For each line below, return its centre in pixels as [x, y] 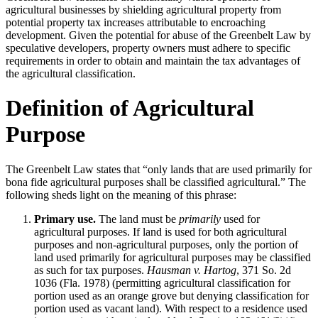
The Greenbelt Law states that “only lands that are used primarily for [159, 169]
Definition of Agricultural [130, 108]
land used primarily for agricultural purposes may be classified [172, 257]
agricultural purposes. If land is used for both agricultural [160, 231]
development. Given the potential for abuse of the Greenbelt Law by [158, 35]
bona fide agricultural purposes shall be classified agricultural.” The [156, 182]
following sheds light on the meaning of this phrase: [124, 194]
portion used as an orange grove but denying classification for [171, 295]
